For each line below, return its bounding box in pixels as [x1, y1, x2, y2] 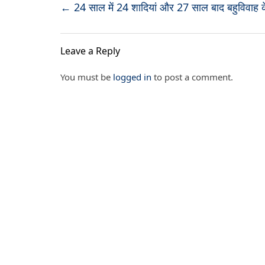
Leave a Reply [60, 44, 120, 57]
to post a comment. [151, 71, 233, 83]
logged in [113, 71, 151, 83]
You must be [60, 71, 113, 83]
